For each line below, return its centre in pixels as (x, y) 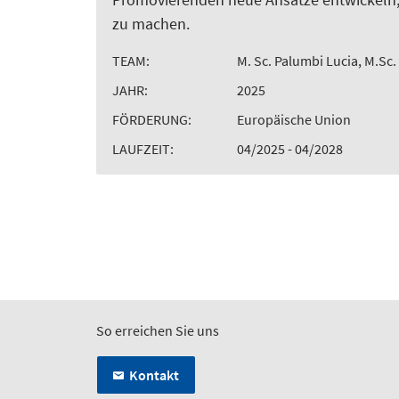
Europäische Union (294, 119)
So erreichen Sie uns (158, 330)
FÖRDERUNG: (152, 119)
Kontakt (154, 375)
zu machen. (151, 23)
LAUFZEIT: (143, 148)
